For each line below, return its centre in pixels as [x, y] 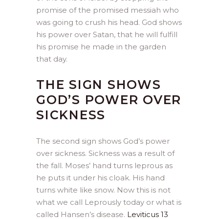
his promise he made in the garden [101, 46]
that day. [52, 59]
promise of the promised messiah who [108, 10]
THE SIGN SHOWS [99, 84]
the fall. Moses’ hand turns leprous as [104, 165]
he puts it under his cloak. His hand [100, 177]
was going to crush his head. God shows [109, 22]
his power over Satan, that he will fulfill [107, 34]
